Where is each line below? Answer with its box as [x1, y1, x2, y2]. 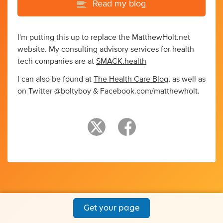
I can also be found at [17, 75, 94, 83]
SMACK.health [96, 57, 146, 65]
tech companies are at [17, 57, 96, 65]
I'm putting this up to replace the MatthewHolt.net [17, 33, 190, 41]
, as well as [168, 75, 206, 83]
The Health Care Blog [94, 75, 168, 83]
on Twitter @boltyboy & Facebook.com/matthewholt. [17, 87, 200, 95]
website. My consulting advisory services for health [17, 45, 194, 53]
